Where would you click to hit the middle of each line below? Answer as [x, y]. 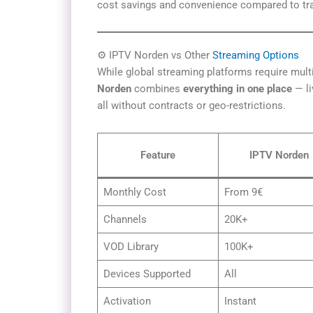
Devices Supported [147, 274]
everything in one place [238, 89]
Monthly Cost [134, 192]
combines [157, 89]
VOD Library [131, 246]
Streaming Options [256, 56]
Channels [125, 219]
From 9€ [243, 192]
